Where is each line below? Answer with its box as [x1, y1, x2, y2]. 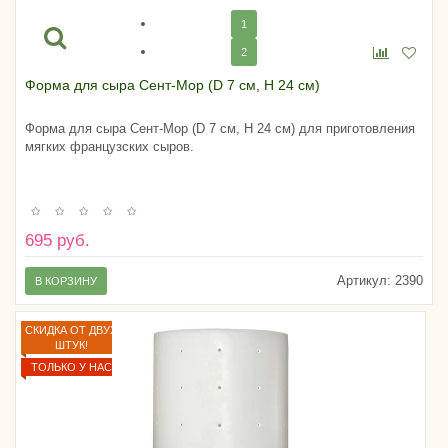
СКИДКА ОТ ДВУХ [25, 324, 117, 337]
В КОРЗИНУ [35, 275, 97, 288]
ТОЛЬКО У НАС [30, 361, 112, 374]
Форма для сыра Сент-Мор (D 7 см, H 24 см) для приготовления [25, 121, 415, 137]
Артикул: [337, 273, 391, 289]
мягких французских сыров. [25, 139, 194, 155]
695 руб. [25, 231, 90, 251]
